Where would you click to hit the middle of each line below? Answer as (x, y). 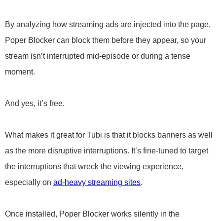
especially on (29, 182)
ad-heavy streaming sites (97, 182)
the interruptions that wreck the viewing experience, (94, 166)
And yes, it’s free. (35, 103)
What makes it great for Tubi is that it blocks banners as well (109, 135)
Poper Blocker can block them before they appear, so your (106, 40)
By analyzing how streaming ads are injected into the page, (108, 24)
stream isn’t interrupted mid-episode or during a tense (98, 56)
